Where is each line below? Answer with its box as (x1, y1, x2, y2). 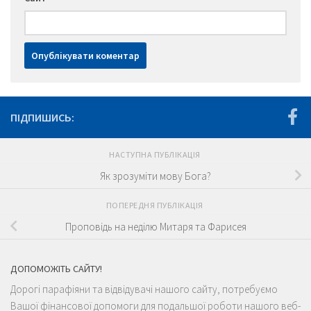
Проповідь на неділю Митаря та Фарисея (65, 219, 246, 233)
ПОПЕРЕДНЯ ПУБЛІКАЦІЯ (106, 200, 205, 211)
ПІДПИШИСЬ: (10, 110, 74, 125)
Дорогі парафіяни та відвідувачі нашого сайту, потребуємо (10, 283, 278, 296)
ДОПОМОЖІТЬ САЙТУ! (10, 262, 102, 276)
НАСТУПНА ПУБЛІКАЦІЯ (109, 149, 202, 160)
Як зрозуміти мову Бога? (100, 169, 211, 183)
